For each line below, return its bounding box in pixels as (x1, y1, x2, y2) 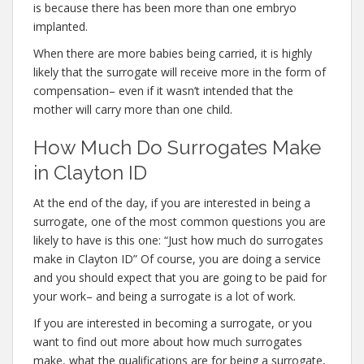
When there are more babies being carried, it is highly (33, 45, 312, 61)
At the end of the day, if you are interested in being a (33, 195, 310, 210)
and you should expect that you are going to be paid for (33, 270, 327, 285)
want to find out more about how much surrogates (33, 334, 302, 349)
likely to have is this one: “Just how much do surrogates (33, 232, 323, 248)
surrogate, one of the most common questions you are (33, 214, 326, 229)
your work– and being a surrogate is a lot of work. (33, 288, 296, 304)
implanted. (33, 19, 88, 34)
